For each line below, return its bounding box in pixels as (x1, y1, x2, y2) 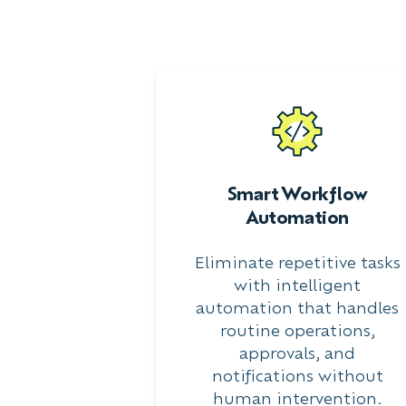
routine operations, (219, 321, 375, 340)
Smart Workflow (227, 181, 368, 206)
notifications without (211, 366, 383, 385)
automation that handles (196, 298, 399, 317)
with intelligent (234, 275, 361, 295)
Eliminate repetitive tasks (194, 253, 401, 272)
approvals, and (239, 343, 355, 362)
